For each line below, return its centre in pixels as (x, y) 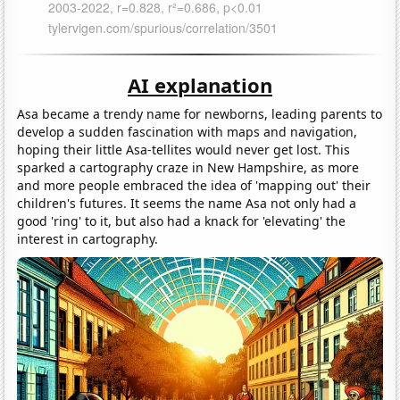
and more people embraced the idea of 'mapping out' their (194, 185)
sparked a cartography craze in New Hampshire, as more (188, 167)
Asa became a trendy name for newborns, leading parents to (200, 113)
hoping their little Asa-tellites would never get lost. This (184, 149)
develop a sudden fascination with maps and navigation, (187, 131)
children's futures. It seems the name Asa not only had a (187, 203)
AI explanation (200, 84)
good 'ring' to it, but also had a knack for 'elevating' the (182, 221)
